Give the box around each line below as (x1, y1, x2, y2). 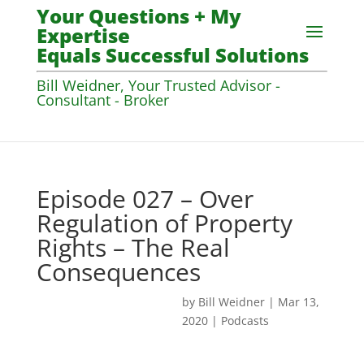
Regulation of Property (36, 206, 292, 240)
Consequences (36, 255, 201, 288)
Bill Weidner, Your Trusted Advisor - (36, 76, 280, 95)
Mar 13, (277, 294, 319, 310)
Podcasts (220, 313, 269, 328)
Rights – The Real (36, 231, 230, 264)
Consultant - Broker (36, 90, 169, 110)
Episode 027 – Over (36, 182, 253, 215)
